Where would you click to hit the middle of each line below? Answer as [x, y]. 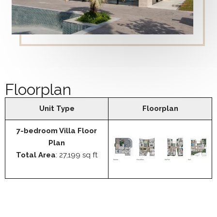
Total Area [36, 155]
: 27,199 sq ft [77, 155]
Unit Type [57, 109]
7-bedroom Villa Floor [57, 131]
